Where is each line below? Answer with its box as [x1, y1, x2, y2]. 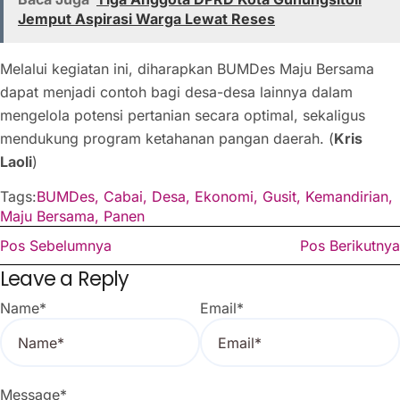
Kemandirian [305, 187, 388, 205]
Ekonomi [195, 187, 254, 205]
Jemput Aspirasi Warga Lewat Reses [18, 9, 275, 28]
